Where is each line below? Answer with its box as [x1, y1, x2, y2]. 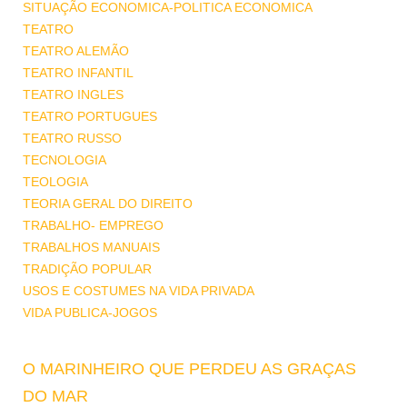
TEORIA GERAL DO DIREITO [23, 196, 193, 211]
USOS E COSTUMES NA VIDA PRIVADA [23, 283, 254, 298]
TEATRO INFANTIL [23, 65, 134, 80]
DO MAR [23, 387, 88, 405]
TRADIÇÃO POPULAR [23, 262, 152, 276]
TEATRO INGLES [23, 87, 124, 102]
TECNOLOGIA [23, 153, 106, 167]
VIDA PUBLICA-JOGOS [23, 305, 157, 320]
